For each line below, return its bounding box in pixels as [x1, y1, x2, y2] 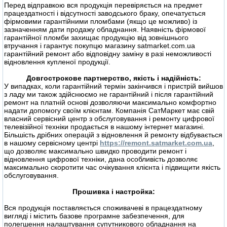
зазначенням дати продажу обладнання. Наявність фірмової [4, 25, 206, 34]
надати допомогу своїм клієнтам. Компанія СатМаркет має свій [4, 106, 214, 115]
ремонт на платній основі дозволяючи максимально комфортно [4, 98, 216, 107]
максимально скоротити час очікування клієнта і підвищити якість [4, 163, 220, 172]
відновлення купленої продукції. [4, 58, 110, 66]
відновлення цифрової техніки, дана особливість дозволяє [4, 155, 198, 164]
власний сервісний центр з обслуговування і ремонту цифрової [4, 115, 214, 123]
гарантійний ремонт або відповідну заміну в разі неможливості [4, 50, 211, 58]
